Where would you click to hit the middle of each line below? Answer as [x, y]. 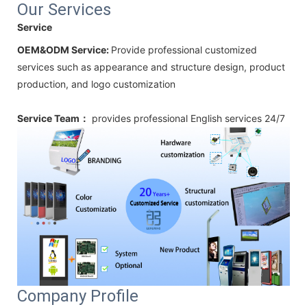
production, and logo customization [96, 84]
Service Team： [53, 119]
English [208, 119]
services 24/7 [255, 119]
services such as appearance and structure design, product [151, 67]
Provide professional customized [184, 50]
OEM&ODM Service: [64, 50]
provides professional [140, 119]
